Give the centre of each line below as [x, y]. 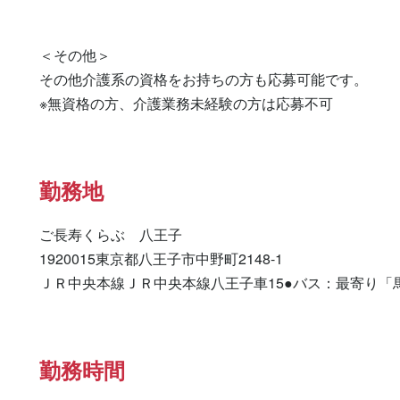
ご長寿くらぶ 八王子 [111, 234]
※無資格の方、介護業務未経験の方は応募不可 [186, 103]
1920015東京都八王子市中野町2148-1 [161, 258]
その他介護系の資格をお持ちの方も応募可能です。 [204, 79]
